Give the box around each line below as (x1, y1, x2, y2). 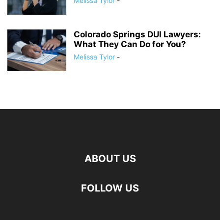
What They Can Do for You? (74, 39, 186, 50)
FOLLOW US (81, 182, 139, 194)
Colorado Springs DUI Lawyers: (74, 29, 201, 40)
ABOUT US (84, 153, 136, 165)
